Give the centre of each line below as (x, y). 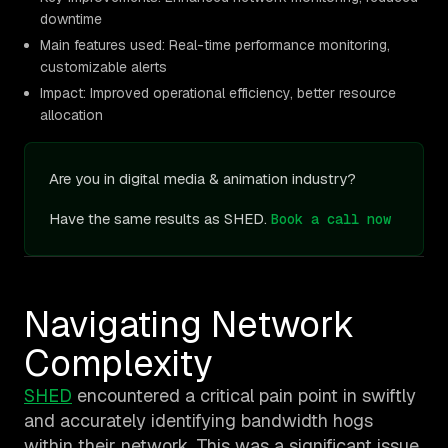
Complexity (118, 364)
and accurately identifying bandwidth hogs (198, 421)
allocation (71, 115)
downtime (71, 19)
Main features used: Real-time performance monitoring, (215, 45)
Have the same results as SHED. (160, 219)
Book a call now (331, 219)
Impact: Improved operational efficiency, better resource (218, 93)
